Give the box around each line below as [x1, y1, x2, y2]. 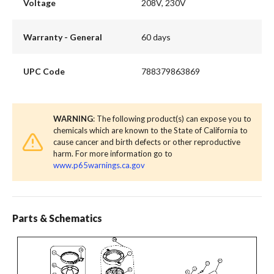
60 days [141, 31, 171, 42]
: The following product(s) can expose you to [93, 114, 251, 124]
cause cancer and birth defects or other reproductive [53, 137, 240, 147]
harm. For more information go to [53, 149, 172, 159]
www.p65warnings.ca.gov [53, 160, 145, 171]
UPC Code [23, 65, 65, 76]
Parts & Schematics [12, 212, 102, 224]
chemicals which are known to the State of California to [53, 125, 248, 136]
